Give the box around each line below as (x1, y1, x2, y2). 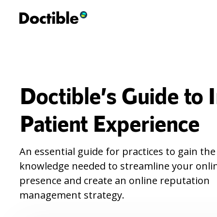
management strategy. (19, 188, 124, 201)
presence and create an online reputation (19, 174, 210, 187)
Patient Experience (19, 108, 200, 137)
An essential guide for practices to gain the (19, 145, 216, 158)
